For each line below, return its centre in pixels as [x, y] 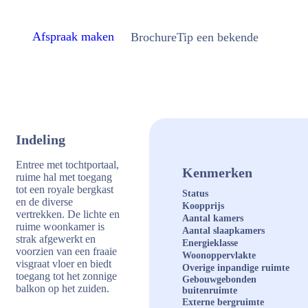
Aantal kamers [213, 218]
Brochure [154, 37]
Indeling [41, 140]
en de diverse [44, 202]
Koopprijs [203, 206]
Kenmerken [218, 173]
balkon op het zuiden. [63, 288]
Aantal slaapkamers [224, 231]
